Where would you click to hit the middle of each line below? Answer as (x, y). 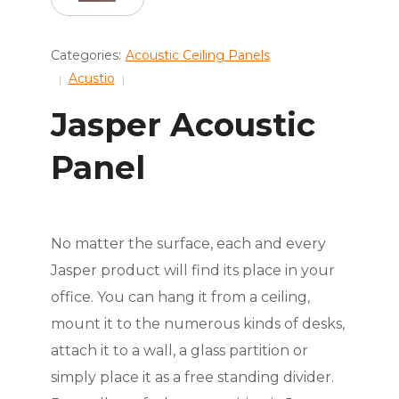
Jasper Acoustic (183, 125)
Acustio (91, 79)
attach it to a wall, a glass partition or (179, 351)
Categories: (85, 56)
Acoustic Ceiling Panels (197, 56)
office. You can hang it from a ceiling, (180, 297)
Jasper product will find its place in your (192, 271)
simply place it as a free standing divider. (192, 378)
